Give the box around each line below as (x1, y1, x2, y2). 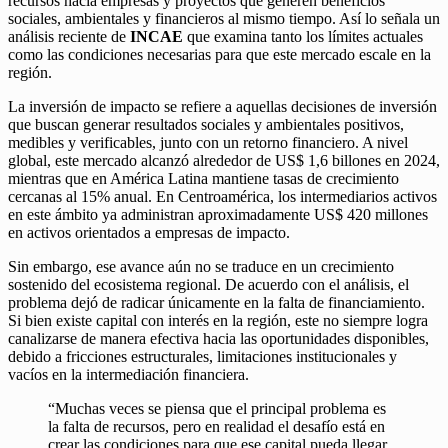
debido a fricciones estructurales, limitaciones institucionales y (8, 347, 397, 365)
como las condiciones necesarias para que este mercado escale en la (8, 45, 431, 63)
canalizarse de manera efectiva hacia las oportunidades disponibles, (8, 329, 429, 347)
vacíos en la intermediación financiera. (8, 365, 249, 383)
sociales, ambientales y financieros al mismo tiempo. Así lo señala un (8, 9, 440, 27)
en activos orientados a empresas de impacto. (8, 223, 290, 241)
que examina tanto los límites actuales (183, 27, 423, 45)
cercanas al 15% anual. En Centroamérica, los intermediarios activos (8, 187, 437, 205)
